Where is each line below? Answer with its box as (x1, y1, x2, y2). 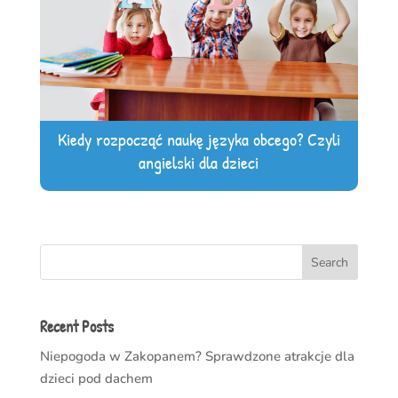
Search (311, 253, 349, 271)
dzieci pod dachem (39, 370, 153, 388)
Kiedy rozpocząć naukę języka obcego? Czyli (57, 127, 340, 151)
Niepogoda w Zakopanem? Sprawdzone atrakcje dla (39, 347, 354, 366)
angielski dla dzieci (139, 150, 259, 174)
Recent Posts (39, 315, 114, 338)
